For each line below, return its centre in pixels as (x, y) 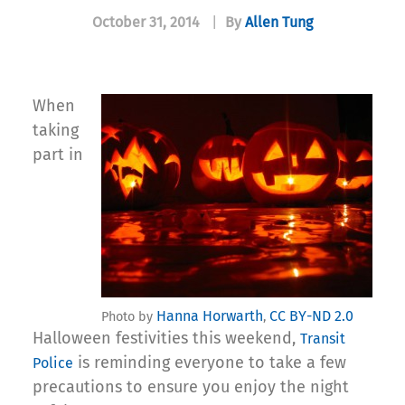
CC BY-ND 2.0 (311, 316)
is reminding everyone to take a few (210, 363)
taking (56, 131)
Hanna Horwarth (210, 316)
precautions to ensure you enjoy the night (191, 387)
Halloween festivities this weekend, (166, 339)
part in (58, 155)
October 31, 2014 (146, 23)
